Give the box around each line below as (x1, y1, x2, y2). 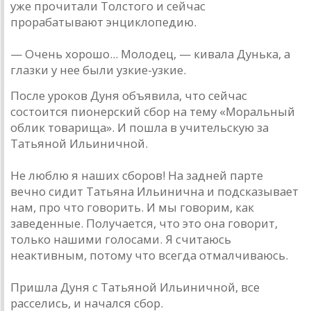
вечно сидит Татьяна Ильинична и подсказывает (10, 183, 299, 200)
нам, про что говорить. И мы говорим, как (10, 199, 254, 216)
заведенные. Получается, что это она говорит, (10, 215, 278, 232)
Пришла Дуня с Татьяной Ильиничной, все (10, 279, 260, 296)
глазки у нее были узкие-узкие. (10, 62, 186, 78)
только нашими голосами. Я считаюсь (10, 231, 231, 248)
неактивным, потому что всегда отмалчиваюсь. (10, 247, 288, 264)
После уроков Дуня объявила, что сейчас (10, 87, 247, 104)
